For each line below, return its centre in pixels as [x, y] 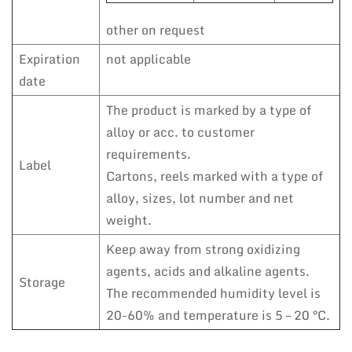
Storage [42, 282]
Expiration [49, 59]
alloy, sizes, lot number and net [200, 198]
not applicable [148, 59]
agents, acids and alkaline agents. [208, 271]
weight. [129, 220]
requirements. [148, 154]
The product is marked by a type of [209, 110]
